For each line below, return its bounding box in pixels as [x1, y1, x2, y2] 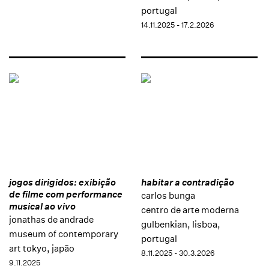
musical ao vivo [9, 201, 76, 213]
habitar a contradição [141, 177, 234, 189]
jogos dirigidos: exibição [9, 177, 116, 189]
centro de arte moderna [141, 204, 239, 216]
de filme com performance [9, 189, 122, 201]
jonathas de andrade [9, 214, 94, 226]
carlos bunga [141, 190, 195, 202]
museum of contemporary [9, 228, 118, 240]
